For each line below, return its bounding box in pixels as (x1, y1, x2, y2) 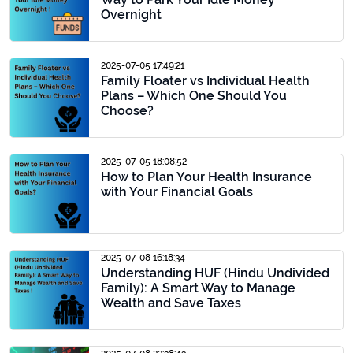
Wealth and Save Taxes (101, 295, 241, 310)
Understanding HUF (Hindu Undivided (101, 266, 329, 281)
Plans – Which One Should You (101, 88, 287, 103)
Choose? (101, 103, 154, 118)
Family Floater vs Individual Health (101, 73, 310, 88)
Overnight (101, 7, 162, 22)
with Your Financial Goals (101, 184, 253, 199)
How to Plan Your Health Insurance (101, 169, 312, 184)
